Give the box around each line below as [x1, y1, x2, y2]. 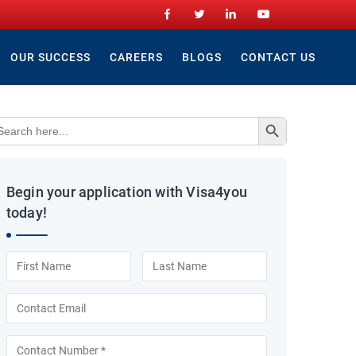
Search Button [257, 110, 294, 122]
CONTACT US [241, 51, 315, 64]
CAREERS [109, 51, 163, 64]
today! [6, 204, 48, 221]
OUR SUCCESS [10, 51, 91, 64]
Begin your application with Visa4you [6, 184, 248, 200]
